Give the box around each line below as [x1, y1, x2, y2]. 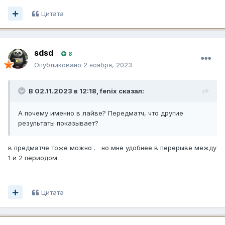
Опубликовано [34, 60, 83, 69]
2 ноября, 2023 [83, 60, 132, 69]
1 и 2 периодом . [8, 153, 63, 162]
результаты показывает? [18, 119, 98, 127]
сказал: [117, 86, 144, 95]
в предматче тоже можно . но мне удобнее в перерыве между [8, 143, 216, 152]
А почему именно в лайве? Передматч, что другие [18, 108, 183, 117]
